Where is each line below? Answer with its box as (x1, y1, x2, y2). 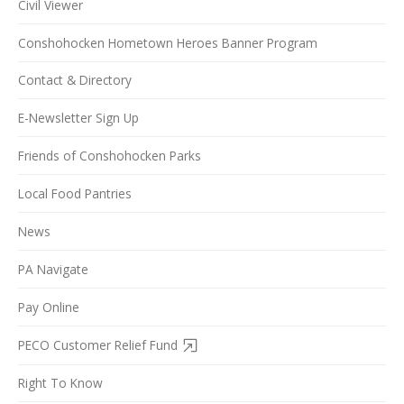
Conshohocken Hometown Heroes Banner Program (18, 33, 317, 51)
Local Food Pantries (18, 185, 132, 203)
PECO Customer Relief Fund (18, 335, 178, 353)
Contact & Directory (18, 71, 132, 89)
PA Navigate (18, 260, 88, 278)
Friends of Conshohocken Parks (18, 147, 201, 165)
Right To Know (18, 374, 103, 392)
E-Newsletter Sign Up (18, 109, 139, 127)
